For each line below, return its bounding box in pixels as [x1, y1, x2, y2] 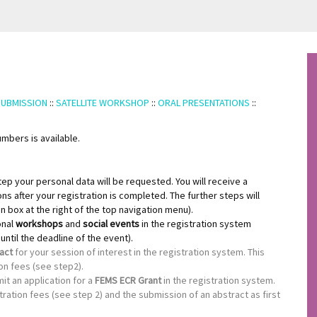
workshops [16, 217, 63, 230]
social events [83, 217, 139, 230]
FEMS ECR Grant [95, 273, 161, 287]
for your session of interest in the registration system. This [13, 245, 265, 258]
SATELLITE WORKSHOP [56, 96, 149, 110]
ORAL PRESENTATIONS [158, 96, 252, 110]
